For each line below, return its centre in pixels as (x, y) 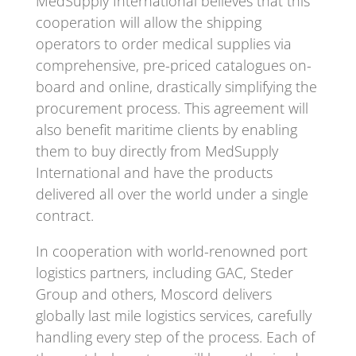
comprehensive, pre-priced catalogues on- (173, 65)
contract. (64, 215)
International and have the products (154, 172)
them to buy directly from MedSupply (157, 151)
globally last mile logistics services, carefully (173, 315)
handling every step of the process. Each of (175, 337)
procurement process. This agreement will (172, 108)
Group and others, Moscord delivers (153, 294)
